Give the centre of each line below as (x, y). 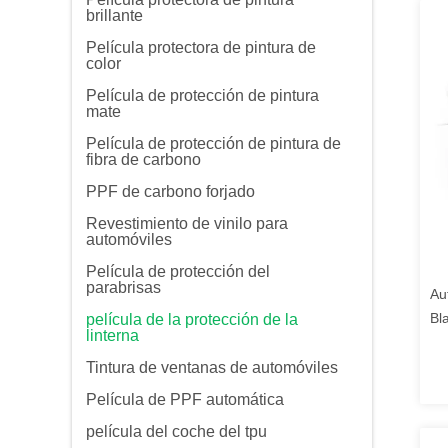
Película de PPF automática (185, 399)
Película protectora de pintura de (201, 47)
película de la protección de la (192, 319)
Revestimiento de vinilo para (187, 223)
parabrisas (123, 287)
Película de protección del (178, 271)
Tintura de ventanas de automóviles (212, 367)
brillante (114, 15)
